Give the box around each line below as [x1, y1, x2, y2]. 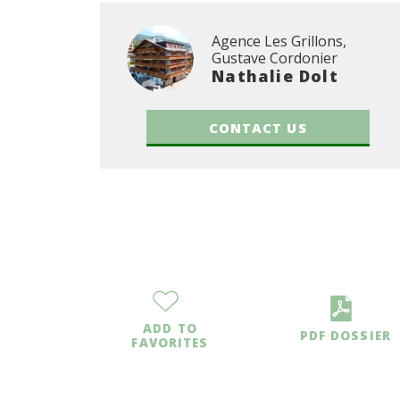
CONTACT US [208, 119, 307, 137]
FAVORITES [131, 335, 209, 352]
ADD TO [143, 321, 197, 337]
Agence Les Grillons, [212, 30, 347, 51]
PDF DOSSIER [299, 328, 391, 345]
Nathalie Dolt [212, 64, 338, 87]
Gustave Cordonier [212, 47, 338, 68]
